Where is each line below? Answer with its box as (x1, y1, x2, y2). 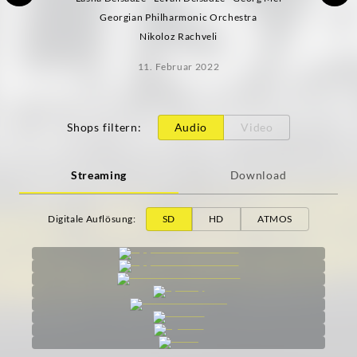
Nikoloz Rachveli (139, 30, 218, 43)
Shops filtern (67, 120, 138, 135)
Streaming (70, 168, 127, 182)
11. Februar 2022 (137, 61, 220, 73)
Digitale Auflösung (47, 213, 134, 226)
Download (229, 168, 287, 182)
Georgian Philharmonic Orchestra (100, 11, 257, 24)
